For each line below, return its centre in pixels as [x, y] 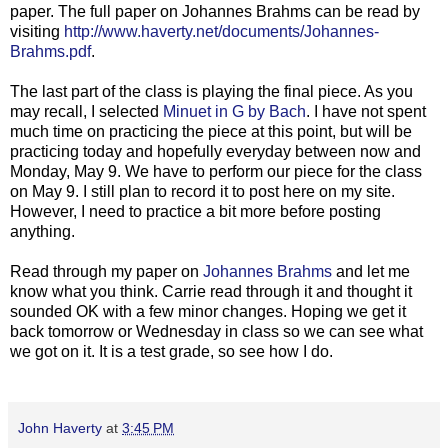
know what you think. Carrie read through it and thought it [211, 291]
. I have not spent [366, 111]
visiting [37, 31]
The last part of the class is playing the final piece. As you [211, 91]
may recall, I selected [86, 111]
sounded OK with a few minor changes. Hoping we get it [208, 311]
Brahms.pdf [50, 51]
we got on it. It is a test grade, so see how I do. [171, 351]
